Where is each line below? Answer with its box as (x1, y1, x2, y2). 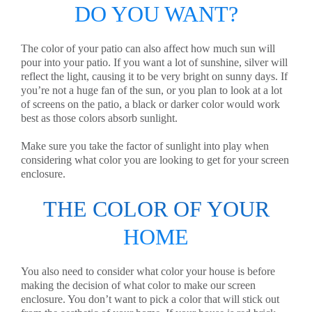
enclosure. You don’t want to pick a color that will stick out (21, 293, 279, 305)
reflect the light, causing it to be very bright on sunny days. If (21, 70, 288, 82)
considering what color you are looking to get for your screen (21, 154, 289, 166)
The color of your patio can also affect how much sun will (21, 42, 275, 54)
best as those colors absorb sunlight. (21, 112, 178, 124)
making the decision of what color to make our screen (21, 279, 256, 291)
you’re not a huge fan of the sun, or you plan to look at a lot (21, 84, 282, 96)
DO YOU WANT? (74, 1, 238, 26)
